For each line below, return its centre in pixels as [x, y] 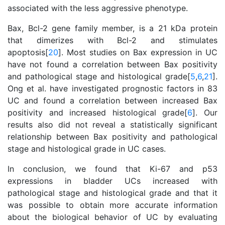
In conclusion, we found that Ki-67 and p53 [113, 169]
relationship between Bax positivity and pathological [113, 137]
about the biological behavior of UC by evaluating [113, 217]
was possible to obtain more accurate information [113, 205]
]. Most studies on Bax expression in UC [138, 52]
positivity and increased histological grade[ [98, 113]
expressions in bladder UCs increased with [113, 181]
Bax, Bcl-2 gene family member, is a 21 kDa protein [113, 28]
